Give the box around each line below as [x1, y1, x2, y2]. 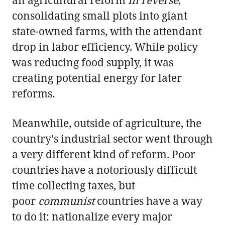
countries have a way [94, 193, 202, 208]
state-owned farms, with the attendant [12, 24, 202, 38]
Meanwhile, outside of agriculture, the [12, 116, 201, 130]
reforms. [12, 86, 55, 100]
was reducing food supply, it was [12, 55, 173, 69]
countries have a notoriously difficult [12, 162, 197, 177]
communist [38, 193, 94, 208]
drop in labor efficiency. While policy [12, 39, 198, 54]
